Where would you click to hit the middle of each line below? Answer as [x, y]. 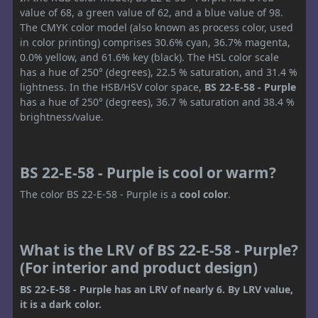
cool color [204, 194]
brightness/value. [62, 117]
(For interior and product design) [139, 268]
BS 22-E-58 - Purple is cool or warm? [148, 173]
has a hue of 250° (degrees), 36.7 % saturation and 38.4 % [157, 102]
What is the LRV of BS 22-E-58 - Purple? [159, 250]
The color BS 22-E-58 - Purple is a [100, 194]
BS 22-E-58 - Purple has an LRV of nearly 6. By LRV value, [157, 290]
